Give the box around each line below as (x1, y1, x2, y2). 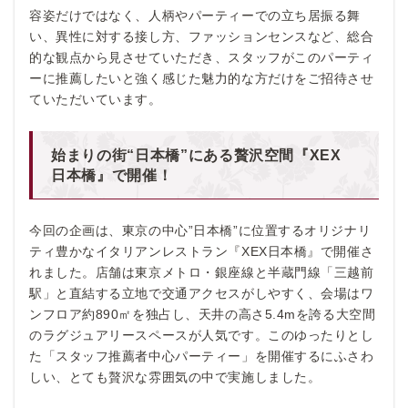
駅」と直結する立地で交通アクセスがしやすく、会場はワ (29, 285, 374, 301)
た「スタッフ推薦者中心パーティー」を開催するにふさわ (29, 348, 374, 363)
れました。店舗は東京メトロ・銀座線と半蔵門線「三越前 (29, 264, 374, 280)
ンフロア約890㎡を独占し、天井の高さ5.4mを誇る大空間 (29, 306, 376, 321)
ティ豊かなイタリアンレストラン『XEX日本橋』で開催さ (29, 243, 374, 259)
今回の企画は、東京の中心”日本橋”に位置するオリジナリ (29, 222, 372, 238)
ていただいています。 (29, 91, 162, 107)
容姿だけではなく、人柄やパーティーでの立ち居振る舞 (29, 7, 361, 23)
